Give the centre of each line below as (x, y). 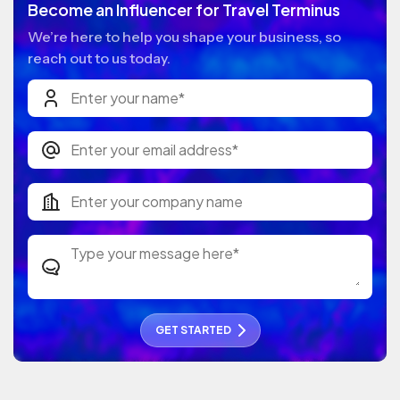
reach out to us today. (99, 58)
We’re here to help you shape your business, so (184, 37)
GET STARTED (193, 330)
